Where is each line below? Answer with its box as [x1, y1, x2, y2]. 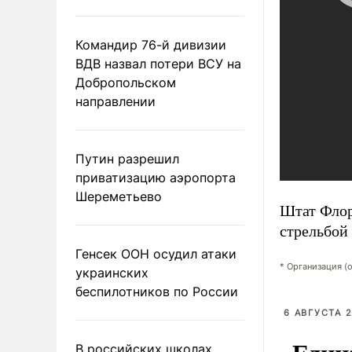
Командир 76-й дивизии [75, 36, 226, 53]
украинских [75, 264, 148, 280]
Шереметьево [75, 188, 162, 204]
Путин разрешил [75, 150, 179, 167]
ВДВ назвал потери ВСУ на [75, 55, 241, 71]
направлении [75, 93, 156, 109]
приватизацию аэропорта [75, 169, 236, 185]
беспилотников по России [75, 283, 238, 299]
